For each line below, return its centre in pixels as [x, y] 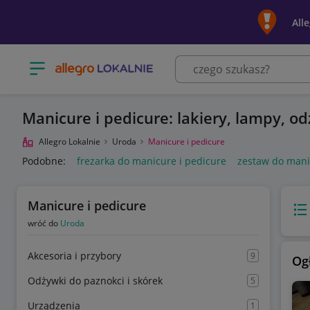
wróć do [44, 223]
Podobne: [44, 161]
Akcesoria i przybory [74, 256]
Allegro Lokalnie [70, 142]
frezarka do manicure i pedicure [152, 161]
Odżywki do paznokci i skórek [95, 281]
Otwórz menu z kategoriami [92, 64]
